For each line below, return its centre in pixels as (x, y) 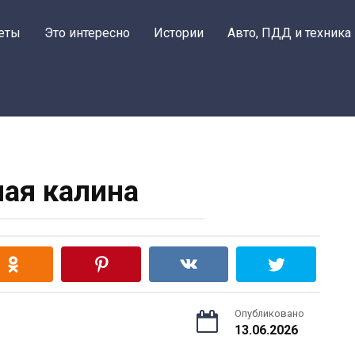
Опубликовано (269, 313)
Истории (179, 33)
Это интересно (87, 33)
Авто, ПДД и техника (289, 33)
